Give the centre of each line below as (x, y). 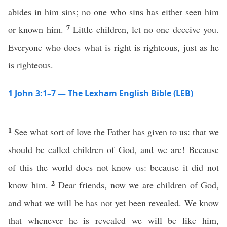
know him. (30, 185)
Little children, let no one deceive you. (146, 29)
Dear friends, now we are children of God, (138, 185)
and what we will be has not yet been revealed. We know (113, 203)
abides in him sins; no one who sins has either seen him (113, 12)
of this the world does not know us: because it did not (113, 167)
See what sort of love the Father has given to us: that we (117, 132)
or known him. (37, 29)
